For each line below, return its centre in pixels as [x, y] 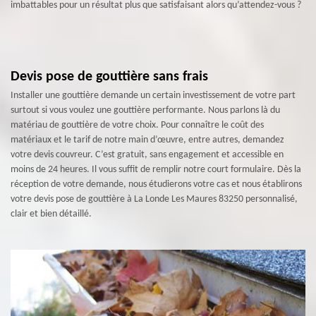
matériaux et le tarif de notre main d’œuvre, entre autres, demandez [147, 140]
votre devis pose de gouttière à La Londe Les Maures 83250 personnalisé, [154, 199]
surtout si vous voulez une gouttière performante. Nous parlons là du [145, 110]
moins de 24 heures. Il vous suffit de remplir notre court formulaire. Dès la [156, 170]
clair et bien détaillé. [51, 214]
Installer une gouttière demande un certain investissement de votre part [153, 96]
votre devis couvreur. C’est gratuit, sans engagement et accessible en [147, 155]
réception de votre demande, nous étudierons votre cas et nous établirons [156, 184]
